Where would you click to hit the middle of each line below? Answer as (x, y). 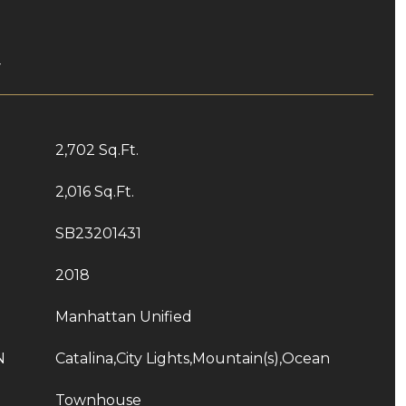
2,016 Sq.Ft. (95, 192)
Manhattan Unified (124, 317)
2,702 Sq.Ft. (97, 150)
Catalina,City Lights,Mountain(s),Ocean (193, 358)
